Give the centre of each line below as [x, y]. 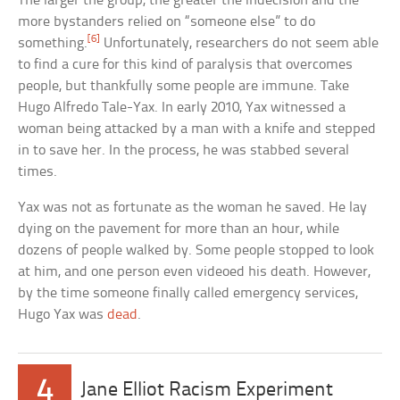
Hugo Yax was [63, 314]
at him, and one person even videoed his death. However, [195, 271]
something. [53, 43]
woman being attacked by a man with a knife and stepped [197, 129]
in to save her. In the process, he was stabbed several [184, 150]
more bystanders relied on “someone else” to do [167, 21]
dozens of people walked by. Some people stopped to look [196, 250]
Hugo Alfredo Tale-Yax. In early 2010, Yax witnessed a [182, 107]
